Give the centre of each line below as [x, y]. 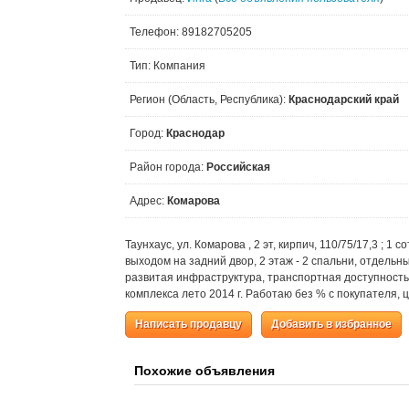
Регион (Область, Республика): [209, 100]
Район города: [168, 167]
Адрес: [148, 201]
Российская [238, 167]
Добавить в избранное [331, 324]
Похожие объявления [204, 371]
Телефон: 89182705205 [191, 32]
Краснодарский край [344, 100]
